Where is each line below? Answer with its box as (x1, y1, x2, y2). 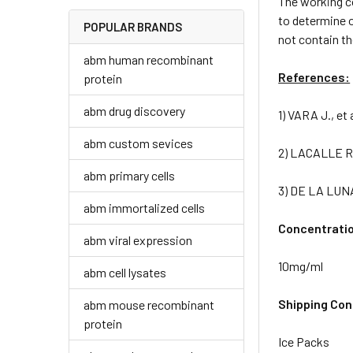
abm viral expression (84, 232, 192, 247)
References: (278, 69, 351, 84)
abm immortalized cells (84, 199, 205, 215)
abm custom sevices (84, 135, 193, 150)
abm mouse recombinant (84, 296, 214, 312)
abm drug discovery (84, 102, 185, 118)
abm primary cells (84, 167, 175, 183)
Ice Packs (278, 334, 330, 349)
